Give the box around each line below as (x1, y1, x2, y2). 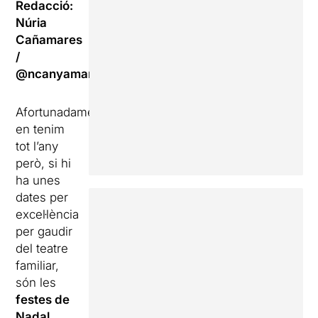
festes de (16, 292, 70, 307)
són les (16, 275, 57, 290)
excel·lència (16, 207, 79, 221)
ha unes (16, 173, 61, 187)
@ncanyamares (16, 67, 107, 81)
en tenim (16, 122, 65, 136)
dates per (16, 190, 69, 204)
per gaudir (16, 224, 73, 238)
